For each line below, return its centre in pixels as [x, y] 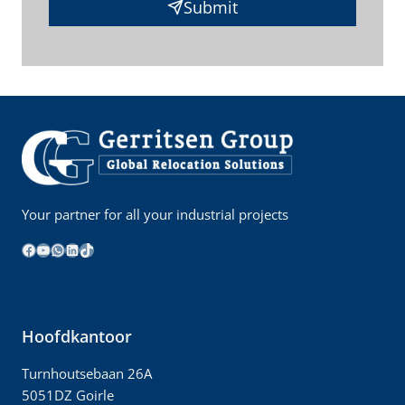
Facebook [53, 249]
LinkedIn [93, 249]
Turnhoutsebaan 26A [87, 373]
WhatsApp [85, 249]
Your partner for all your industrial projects [155, 214]
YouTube [66, 249]
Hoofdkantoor [77, 336]
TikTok [100, 249]
